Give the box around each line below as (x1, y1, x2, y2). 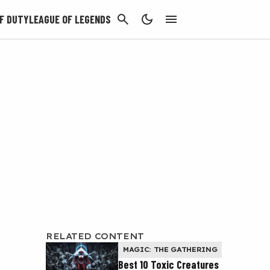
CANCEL (152, 7, 183, 20)
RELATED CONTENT (46, 231, 144, 242)
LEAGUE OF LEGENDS (29, 13, 111, 26)
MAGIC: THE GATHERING (123, 245, 218, 254)
